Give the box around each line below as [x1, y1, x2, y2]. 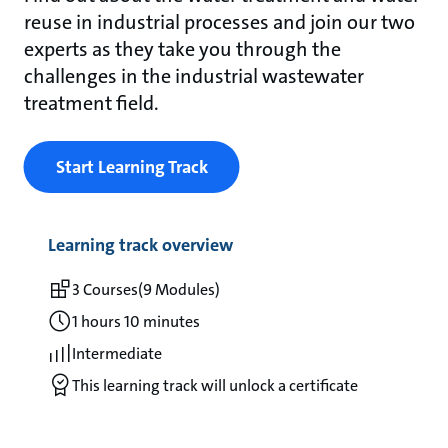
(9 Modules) [137, 278, 220, 300]
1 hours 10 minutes [71, 310, 200, 332]
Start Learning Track [55, 155, 208, 180]
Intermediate [71, 342, 162, 364]
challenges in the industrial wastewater [23, 63, 364, 90]
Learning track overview [47, 233, 233, 258]
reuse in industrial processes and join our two [23, 9, 415, 36]
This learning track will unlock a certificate [71, 374, 358, 396]
